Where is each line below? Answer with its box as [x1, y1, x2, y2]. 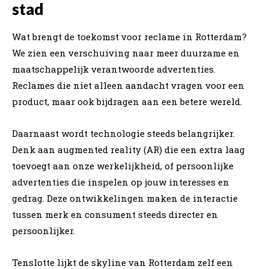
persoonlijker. [12, 224, 75, 237]
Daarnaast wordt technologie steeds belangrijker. [12, 127, 235, 139]
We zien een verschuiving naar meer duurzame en [12, 46, 240, 59]
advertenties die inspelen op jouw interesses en [12, 175, 229, 188]
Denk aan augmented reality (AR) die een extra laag [12, 143, 245, 156]
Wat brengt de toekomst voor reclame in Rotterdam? [12, 30, 247, 43]
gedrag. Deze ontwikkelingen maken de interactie [12, 192, 238, 204]
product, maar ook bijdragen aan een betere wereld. [12, 95, 242, 107]
